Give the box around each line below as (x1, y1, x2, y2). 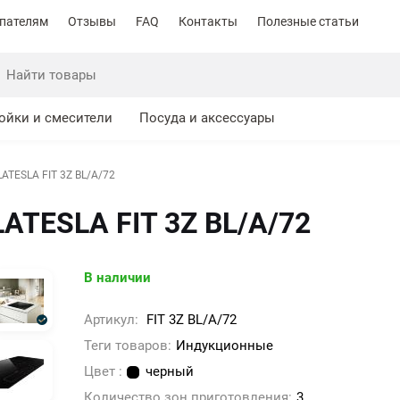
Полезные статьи (257, 13, 359, 29)
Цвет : (83, 363, 122, 380)
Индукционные (175, 337, 273, 354)
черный (145, 363, 194, 380)
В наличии (83, 270, 151, 287)
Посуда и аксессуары (139, 110, 275, 127)
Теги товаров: (83, 337, 171, 354)
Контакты (179, 13, 237, 29)
